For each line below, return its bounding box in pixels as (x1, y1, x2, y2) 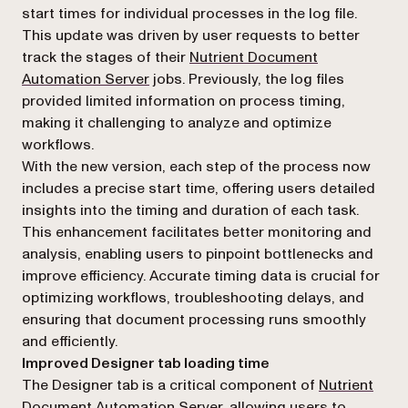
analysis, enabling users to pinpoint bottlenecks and (22, 244, 373, 264)
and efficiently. (22, 331, 117, 352)
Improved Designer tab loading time (22, 353, 270, 373)
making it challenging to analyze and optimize (22, 113, 331, 133)
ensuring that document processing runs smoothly (22, 310, 366, 330)
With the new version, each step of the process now (22, 157, 371, 177)
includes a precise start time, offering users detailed (22, 178, 375, 199)
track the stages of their (22, 47, 189, 67)
